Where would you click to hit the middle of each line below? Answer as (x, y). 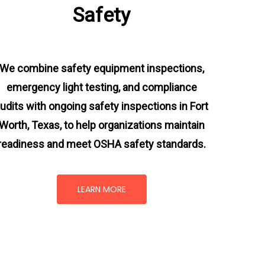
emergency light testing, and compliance (101, 87)
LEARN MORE (101, 189)
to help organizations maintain (133, 125)
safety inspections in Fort (149, 106)
